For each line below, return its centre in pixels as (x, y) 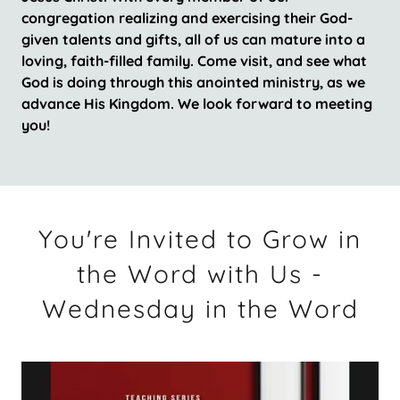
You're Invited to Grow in (200, 239)
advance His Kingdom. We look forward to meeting (197, 104)
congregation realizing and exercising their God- (187, 18)
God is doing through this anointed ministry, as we (193, 82)
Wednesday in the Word (200, 308)
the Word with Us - (200, 274)
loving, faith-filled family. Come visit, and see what (194, 61)
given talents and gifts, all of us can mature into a (193, 39)
